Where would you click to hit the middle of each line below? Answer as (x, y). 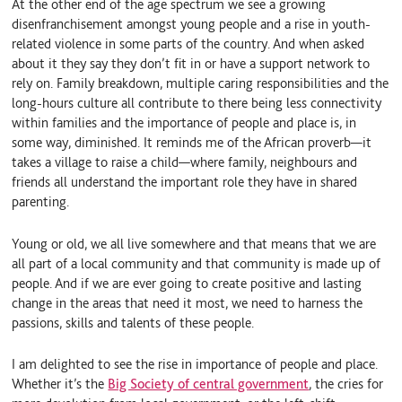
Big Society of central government (209, 383)
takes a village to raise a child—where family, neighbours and (185, 162)
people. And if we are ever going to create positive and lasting (187, 283)
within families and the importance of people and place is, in (184, 123)
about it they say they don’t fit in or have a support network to (191, 64)
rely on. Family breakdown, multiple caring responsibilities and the (201, 83)
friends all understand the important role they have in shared (185, 182)
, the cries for (346, 383)
